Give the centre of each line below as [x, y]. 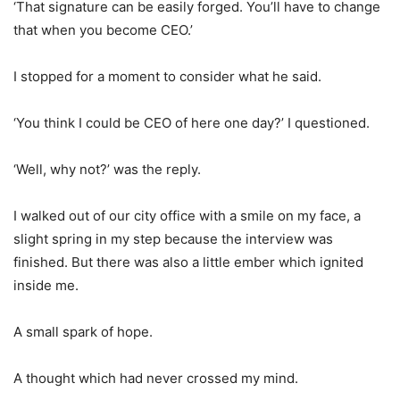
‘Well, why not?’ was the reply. [107, 169]
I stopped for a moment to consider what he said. [167, 76]
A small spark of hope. [83, 331]
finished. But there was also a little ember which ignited [188, 262]
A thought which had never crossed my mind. [156, 378]
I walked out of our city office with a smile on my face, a [187, 215]
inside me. [46, 285]
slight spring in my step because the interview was [173, 238]
